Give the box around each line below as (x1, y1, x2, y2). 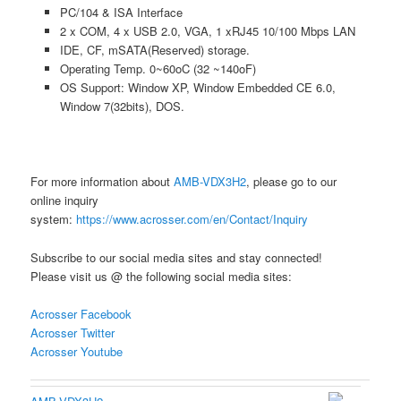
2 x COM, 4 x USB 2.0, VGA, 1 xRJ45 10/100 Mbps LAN (59, 22, 355, 40)
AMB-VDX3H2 (174, 173, 247, 191)
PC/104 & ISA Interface (59, 4, 183, 21)
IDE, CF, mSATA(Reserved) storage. (59, 41, 250, 59)
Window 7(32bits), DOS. (59, 98, 184, 115)
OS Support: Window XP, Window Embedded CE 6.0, (59, 79, 336, 97)
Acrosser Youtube (30, 342, 124, 360)
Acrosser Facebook (30, 304, 132, 322)
